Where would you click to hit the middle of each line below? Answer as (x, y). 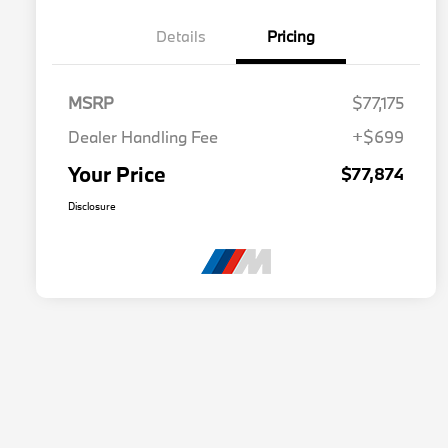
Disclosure (92, 206)
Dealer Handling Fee (143, 137)
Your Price (117, 174)
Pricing (291, 36)
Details (181, 36)
